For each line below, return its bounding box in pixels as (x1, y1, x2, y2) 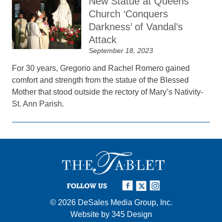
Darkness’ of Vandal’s (89, 21, 183, 32)
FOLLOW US (67, 181, 107, 190)
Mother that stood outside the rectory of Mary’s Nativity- (12, 88, 204, 96)
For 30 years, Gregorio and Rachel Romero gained (12, 64, 190, 72)
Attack (89, 34, 117, 45)
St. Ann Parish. (12, 100, 64, 108)
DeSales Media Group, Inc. (77, 198, 172, 207)
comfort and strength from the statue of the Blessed (12, 76, 189, 84)
